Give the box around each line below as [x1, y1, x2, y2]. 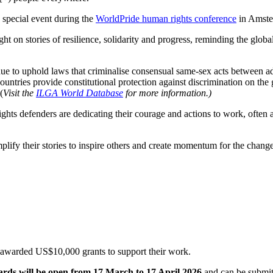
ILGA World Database [36, 88, 123, 99]
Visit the [3, 88, 36, 99]
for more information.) [123, 88, 211, 99]
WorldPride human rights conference [96, 13, 236, 24]
